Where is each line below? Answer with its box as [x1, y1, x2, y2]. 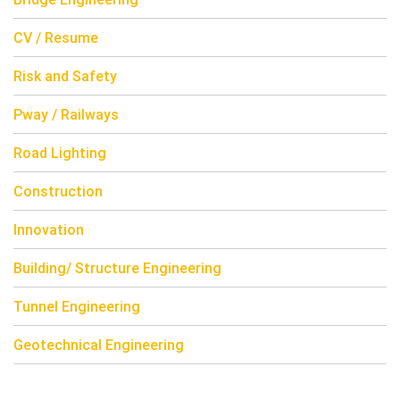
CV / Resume [13, 29, 98, 47]
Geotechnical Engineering [13, 336, 184, 354]
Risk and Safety [13, 67, 117, 86]
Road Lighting [13, 144, 106, 162]
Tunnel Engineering [13, 297, 140, 316]
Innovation [13, 221, 84, 239]
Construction [13, 182, 103, 201]
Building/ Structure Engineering [13, 259, 221, 278]
